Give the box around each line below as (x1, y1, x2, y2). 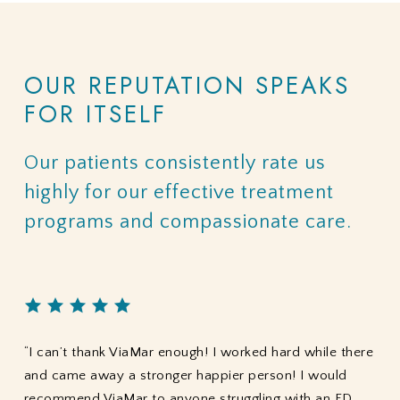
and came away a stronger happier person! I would (23, 367, 347, 383)
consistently (144, 151, 256, 174)
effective (153, 180, 236, 204)
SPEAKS (254, 68, 350, 103)
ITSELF (85, 96, 167, 131)
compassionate (159, 210, 300, 233)
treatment (240, 180, 334, 204)
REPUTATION (87, 68, 246, 103)
